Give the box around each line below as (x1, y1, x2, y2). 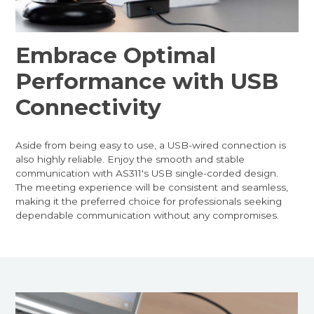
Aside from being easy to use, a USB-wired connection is (15, 139, 287, 151)
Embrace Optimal (15, 41, 217, 69)
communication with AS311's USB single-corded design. (15, 167, 279, 179)
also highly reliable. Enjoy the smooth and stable (15, 153, 245, 165)
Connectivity (15, 93, 162, 121)
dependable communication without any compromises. (15, 209, 280, 221)
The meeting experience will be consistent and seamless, (15, 181, 289, 193)
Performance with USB (15, 67, 279, 95)
